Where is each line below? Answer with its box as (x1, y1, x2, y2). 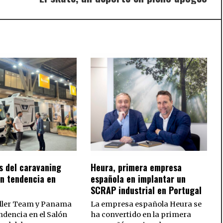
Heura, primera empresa (91, 161, 182, 174)
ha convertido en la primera (91, 210, 192, 220)
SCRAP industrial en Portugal (91, 184, 202, 197)
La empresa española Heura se (91, 200, 202, 209)
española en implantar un (91, 172, 186, 186)
